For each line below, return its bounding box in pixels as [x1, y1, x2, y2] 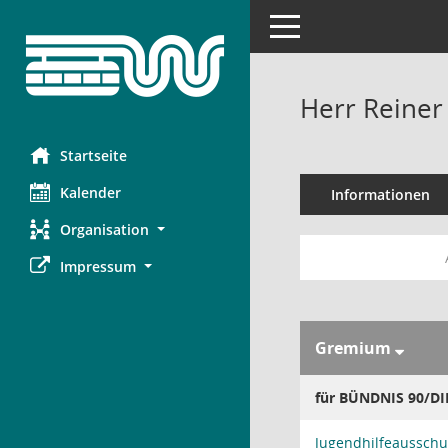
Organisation [60, 220, 149, 239]
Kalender [60, 183, 121, 202]
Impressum [60, 257, 136, 276]
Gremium [315, 337, 395, 359]
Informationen [330, 185, 430, 204]
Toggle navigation [269, 15, 387, 34]
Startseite [60, 146, 127, 165]
